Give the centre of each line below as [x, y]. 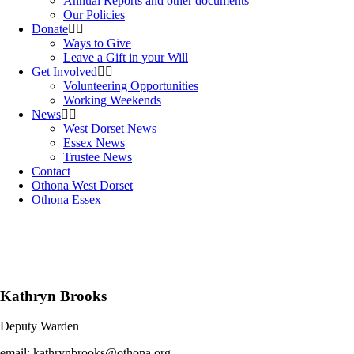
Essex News [94, 143]
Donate [50, 29]
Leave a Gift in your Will [126, 57]
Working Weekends [112, 100]
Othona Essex [66, 200]
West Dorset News [110, 128]
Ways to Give [97, 43]
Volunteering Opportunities [131, 86]
